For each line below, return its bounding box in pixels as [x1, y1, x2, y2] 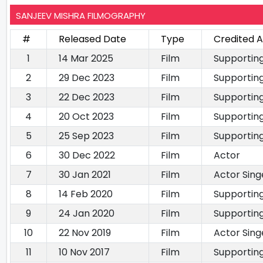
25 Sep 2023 [59, 129, 114, 143]
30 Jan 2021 [59, 168, 111, 182]
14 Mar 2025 [59, 52, 113, 66]
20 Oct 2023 [59, 110, 114, 124]
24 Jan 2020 [59, 207, 114, 221]
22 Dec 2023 [59, 90, 114, 104]
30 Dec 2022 [59, 149, 115, 163]
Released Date [59, 32, 126, 46]
